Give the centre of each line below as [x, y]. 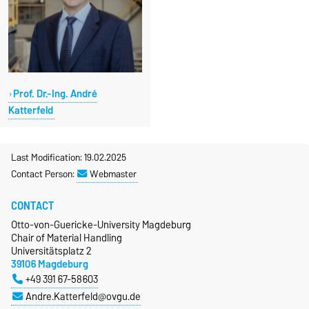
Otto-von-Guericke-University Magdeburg [101, 225]
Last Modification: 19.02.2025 [69, 157]
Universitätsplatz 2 [51, 251]
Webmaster [113, 174]
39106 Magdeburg [50, 264]
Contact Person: [44, 174]
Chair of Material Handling [67, 238]
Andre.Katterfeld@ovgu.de [83, 296]
